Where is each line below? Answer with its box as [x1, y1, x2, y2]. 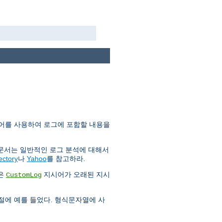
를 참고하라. [47, 155, 85, 163]
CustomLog [6, 171, 42, 179]
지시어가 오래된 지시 [42, 170, 110, 179]
